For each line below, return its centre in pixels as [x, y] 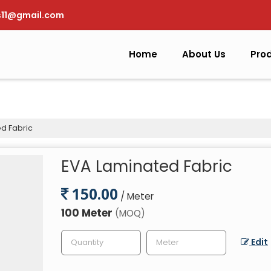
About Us [204, 54]
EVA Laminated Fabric [147, 167]
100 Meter [88, 213]
